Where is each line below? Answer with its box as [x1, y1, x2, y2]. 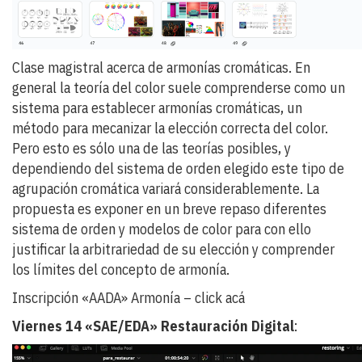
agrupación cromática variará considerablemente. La [12, 179, 319, 198]
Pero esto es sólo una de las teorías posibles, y [12, 138, 291, 158]
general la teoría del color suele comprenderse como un [12, 78, 345, 97]
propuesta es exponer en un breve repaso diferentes [12, 199, 326, 218]
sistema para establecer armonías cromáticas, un [12, 98, 302, 117]
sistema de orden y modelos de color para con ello [12, 219, 311, 238]
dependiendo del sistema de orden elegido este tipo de [12, 158, 344, 178]
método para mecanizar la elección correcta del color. [12, 118, 328, 137]
